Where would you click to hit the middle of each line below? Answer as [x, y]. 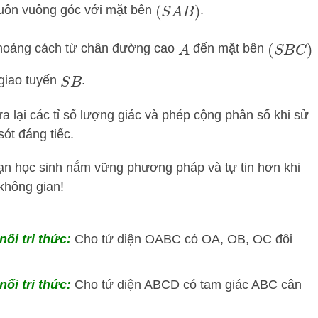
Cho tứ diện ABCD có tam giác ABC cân [188, 285]
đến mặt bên [229, 49]
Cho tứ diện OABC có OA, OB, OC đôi [183, 240]
